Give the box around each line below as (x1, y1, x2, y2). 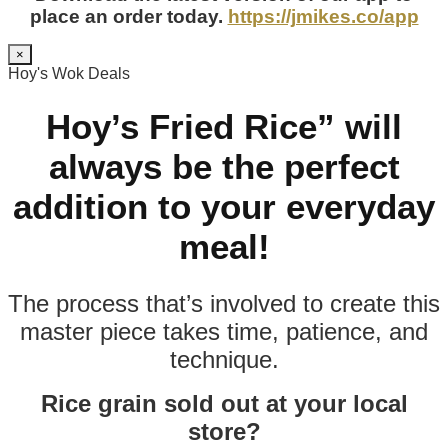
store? (187, 418, 261, 446)
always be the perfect (48, 146, 400, 186)
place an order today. (29, 6, 228, 28)
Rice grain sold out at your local (40, 390, 408, 418)
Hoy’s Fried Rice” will (46, 106, 402, 146)
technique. (169, 346, 279, 374)
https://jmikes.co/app (227, 6, 419, 28)
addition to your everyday (13, 186, 435, 226)
